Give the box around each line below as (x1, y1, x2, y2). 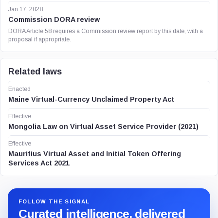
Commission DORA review (8, 16, 100, 23)
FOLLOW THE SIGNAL (18, 199, 90, 205)
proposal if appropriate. (8, 36, 71, 43)
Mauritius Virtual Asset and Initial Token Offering (8, 150, 181, 158)
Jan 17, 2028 (8, 6, 43, 13)
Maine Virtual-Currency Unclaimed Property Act (8, 95, 174, 103)
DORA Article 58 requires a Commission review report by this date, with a (8, 28, 203, 35)
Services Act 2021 (8, 159, 70, 167)
